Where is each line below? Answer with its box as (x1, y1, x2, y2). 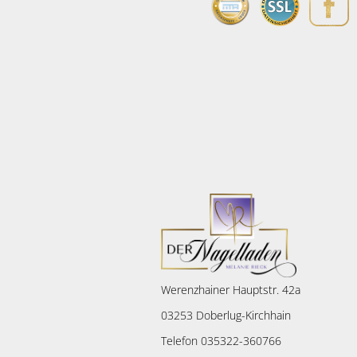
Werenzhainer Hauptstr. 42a (161, 282, 300, 297)
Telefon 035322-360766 (161, 333, 281, 348)
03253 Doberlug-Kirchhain (161, 308, 291, 323)
